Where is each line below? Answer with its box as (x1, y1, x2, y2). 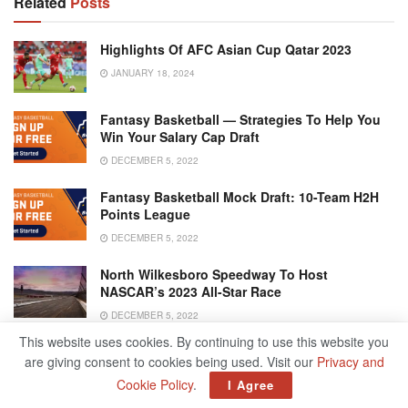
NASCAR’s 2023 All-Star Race (100, 282, 281, 301)
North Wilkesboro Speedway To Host (100, 265, 328, 284)
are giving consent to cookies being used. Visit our (24, 352, 317, 371)
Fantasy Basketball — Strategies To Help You (100, 110, 381, 129)
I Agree (227, 376, 274, 393)
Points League (100, 205, 190, 224)
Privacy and (316, 352, 384, 371)
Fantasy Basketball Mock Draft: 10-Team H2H (100, 188, 379, 207)
